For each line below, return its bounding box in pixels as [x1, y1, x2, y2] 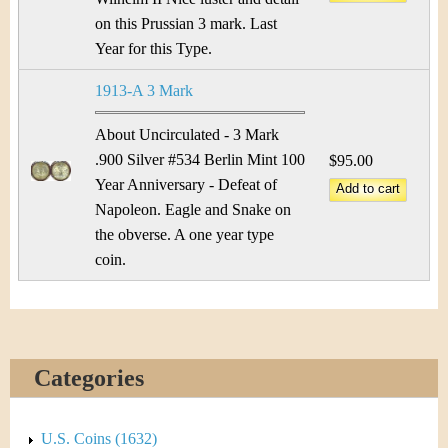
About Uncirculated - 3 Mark [95, 126, 279, 143]
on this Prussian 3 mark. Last [95, 15, 277, 32]
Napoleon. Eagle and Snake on [95, 201, 291, 218]
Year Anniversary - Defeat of [95, 176, 277, 193]
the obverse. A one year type [95, 226, 274, 243]
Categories [34, 365, 144, 391]
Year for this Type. [95, 40, 212, 57]
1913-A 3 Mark [95, 82, 193, 99]
